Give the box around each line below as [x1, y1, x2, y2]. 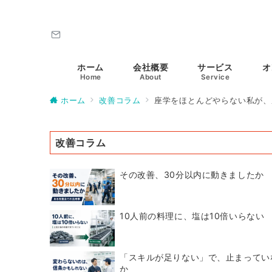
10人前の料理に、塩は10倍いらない [120, 211, 265, 221]
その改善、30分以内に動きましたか [120, 169, 264, 180]
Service [200, 72, 229, 81]
